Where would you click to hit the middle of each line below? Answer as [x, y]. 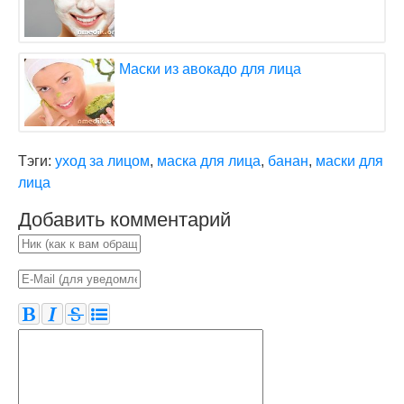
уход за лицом [102, 161]
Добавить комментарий [124, 219]
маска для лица [209, 161]
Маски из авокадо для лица [210, 69]
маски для [349, 161]
